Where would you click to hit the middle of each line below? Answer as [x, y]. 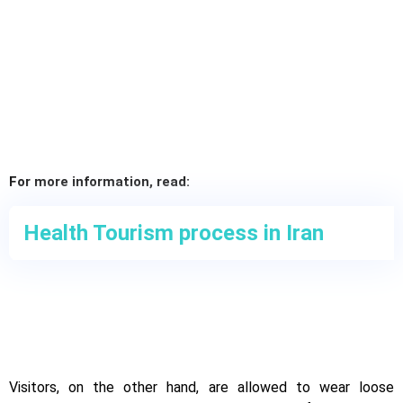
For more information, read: [99, 182]
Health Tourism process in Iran [174, 233]
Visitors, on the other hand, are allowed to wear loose [201, 388]
